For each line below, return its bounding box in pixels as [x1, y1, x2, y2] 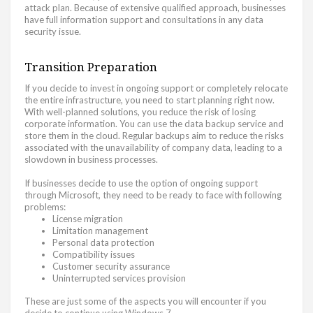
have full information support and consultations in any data [24, 13, 263, 25]
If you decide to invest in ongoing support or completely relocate [24, 82, 288, 94]
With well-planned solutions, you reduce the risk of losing [24, 105, 256, 117]
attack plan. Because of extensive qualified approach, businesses [24, 1, 286, 13]
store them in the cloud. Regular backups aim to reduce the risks [24, 129, 284, 141]
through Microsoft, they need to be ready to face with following [24, 189, 282, 201]
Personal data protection [52, 236, 154, 248]
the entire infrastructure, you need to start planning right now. [24, 94, 275, 105]
